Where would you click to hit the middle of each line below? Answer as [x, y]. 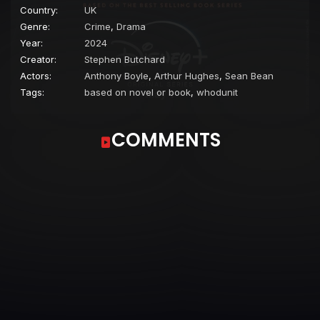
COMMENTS [166, 140]
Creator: [38, 59]
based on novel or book [137, 92]
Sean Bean [249, 75]
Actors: [36, 75]
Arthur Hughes [187, 75]
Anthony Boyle [116, 75]
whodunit [217, 92]
